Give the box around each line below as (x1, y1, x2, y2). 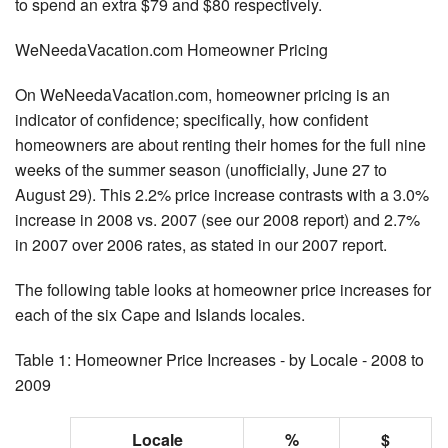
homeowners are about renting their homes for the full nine (15, 133, 426, 157)
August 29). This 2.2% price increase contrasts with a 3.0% (15, 183, 429, 207)
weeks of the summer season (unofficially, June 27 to (15, 158, 387, 182)
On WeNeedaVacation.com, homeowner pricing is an (15, 83, 390, 107)
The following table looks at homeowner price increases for (15, 278, 431, 302)
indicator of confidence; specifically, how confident (15, 108, 368, 132)
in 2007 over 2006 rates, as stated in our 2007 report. (15, 233, 387, 257)
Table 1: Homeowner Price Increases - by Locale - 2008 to (15, 348, 424, 372)
